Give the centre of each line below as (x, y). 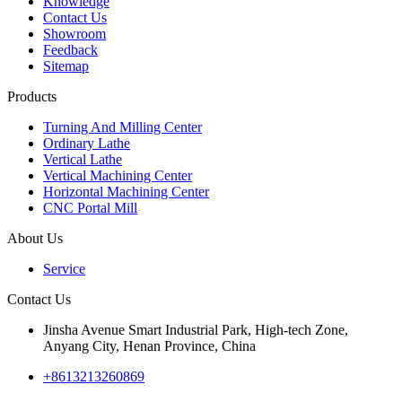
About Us (35, 238)
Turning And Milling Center (122, 127)
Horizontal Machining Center (126, 191)
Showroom (74, 33)
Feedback (70, 49)
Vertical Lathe (83, 159)
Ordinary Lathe (87, 143)
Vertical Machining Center (118, 175)
